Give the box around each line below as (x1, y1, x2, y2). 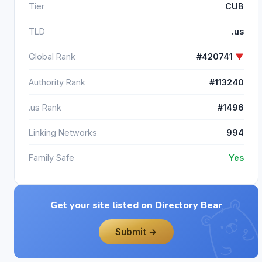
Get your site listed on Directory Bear (50, 198, 222, 212)
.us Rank (29, 102, 61, 112)
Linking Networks (29, 127, 97, 137)
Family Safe (29, 153, 74, 163)
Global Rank (29, 51, 75, 62)
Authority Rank (29, 77, 85, 87)
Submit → (115, 226, 157, 237)
